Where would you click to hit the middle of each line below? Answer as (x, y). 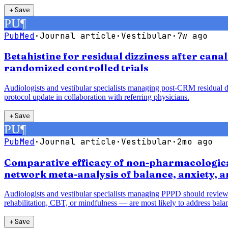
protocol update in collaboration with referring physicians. (97, 97)
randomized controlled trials (76, 68)
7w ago (192, 36)
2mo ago (195, 142)
